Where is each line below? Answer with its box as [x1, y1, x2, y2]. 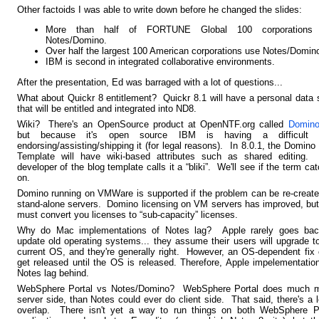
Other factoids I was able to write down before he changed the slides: [16, 4, 302, 15]
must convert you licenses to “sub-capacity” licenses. [16, 209, 238, 220]
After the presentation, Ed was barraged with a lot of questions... [16, 76, 283, 88]
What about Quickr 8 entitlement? [16, 92, 164, 103]
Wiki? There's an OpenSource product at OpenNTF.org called [16, 118, 288, 130]
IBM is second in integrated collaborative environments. [45, 56, 275, 68]
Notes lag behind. [16, 267, 89, 278]
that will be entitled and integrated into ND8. [16, 103, 197, 114]
